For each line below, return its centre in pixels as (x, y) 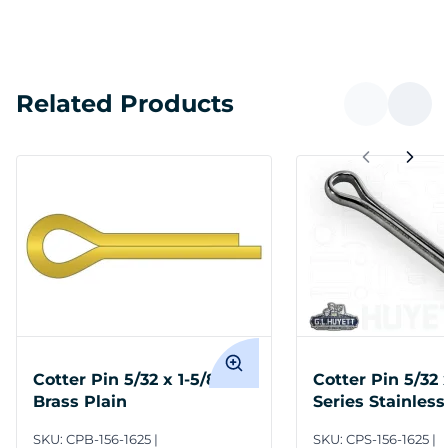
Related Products (125, 104)
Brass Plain (80, 402)
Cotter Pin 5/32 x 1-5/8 (125, 380)
